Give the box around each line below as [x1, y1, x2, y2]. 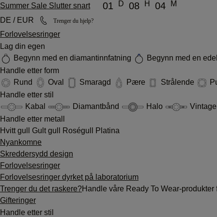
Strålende [159, 78, 196, 87]
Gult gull [32, 126, 62, 135]
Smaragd [77, 78, 113, 87]
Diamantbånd [71, 102, 121, 110]
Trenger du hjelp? [53, 17, 93, 24]
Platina [95, 126, 120, 135]
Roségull [62, 126, 95, 135]
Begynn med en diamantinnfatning [12, 54, 133, 62]
